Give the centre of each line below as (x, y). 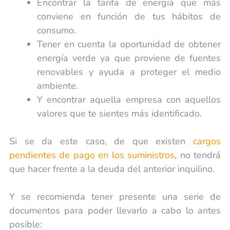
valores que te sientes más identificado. (119, 113)
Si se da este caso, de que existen (101, 141)
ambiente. (57, 85)
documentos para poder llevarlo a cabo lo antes (115, 210)
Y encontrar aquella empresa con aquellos (129, 99)
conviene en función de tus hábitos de (129, 16)
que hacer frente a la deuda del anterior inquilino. (112, 169)
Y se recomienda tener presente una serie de (115, 196)
